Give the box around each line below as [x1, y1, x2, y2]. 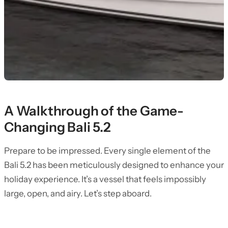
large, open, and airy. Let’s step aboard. [4, 188, 152, 198]
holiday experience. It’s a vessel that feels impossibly [4, 174, 206, 184]
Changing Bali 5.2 [4, 119, 110, 135]
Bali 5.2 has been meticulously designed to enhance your [4, 160, 224, 170]
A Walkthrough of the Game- [4, 103, 184, 119]
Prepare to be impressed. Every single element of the [4, 146, 211, 156]
